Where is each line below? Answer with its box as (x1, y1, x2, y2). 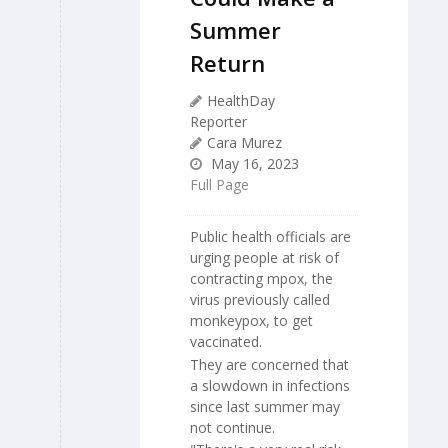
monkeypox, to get (190, 311, 313, 331)
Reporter (190, 112, 247, 132)
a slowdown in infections (190, 375, 350, 395)
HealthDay (207, 91, 275, 111)
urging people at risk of (190, 248, 339, 268)
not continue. (190, 417, 275, 437)
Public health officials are (190, 227, 351, 247)
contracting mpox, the (190, 269, 333, 289)
